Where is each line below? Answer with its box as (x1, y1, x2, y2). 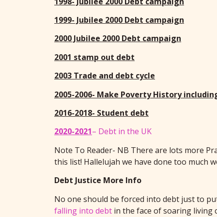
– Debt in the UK (92, 126, 152, 137)
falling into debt (54, 205, 112, 216)
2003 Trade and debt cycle (54, 70, 155, 81)
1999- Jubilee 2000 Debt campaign (54, 15, 184, 26)
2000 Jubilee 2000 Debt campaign (54, 33, 181, 44)
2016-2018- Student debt (54, 108, 149, 118)
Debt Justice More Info (54, 175, 141, 186)
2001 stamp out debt (54, 51, 135, 62)
